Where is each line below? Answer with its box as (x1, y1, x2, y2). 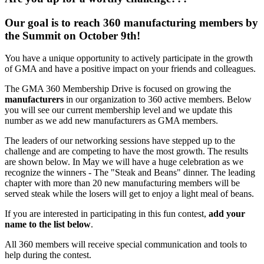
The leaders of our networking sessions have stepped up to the (5, 136, 235, 146)
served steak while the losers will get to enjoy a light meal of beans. (5, 189, 254, 199)
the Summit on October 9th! (5, 29, 140, 42)
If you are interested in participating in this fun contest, (5, 209, 209, 219)
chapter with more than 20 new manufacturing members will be (5, 178, 240, 189)
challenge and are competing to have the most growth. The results (5, 146, 248, 157)
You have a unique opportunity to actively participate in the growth (5, 53, 253, 64)
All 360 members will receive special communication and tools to (5, 239, 247, 250)
